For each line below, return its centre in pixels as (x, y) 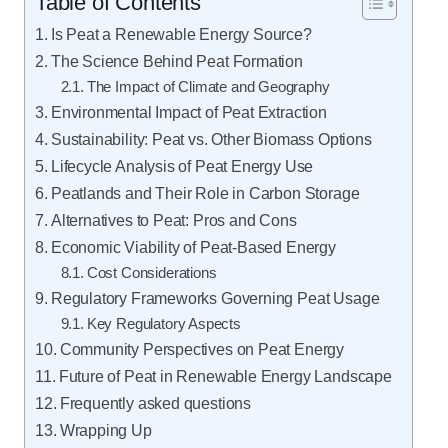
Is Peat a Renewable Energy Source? (181, 34)
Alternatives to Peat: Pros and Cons (173, 220)
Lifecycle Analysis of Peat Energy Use (182, 166)
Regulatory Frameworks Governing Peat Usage (215, 298)
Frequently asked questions (155, 403)
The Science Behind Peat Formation (176, 61)
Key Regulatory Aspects (163, 324)
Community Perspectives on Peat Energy (202, 349)
